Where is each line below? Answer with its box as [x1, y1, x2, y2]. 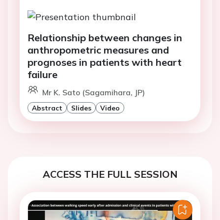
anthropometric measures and [27, 43, 169, 56]
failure [27, 68, 57, 81]
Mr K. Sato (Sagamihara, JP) [42, 87, 145, 97]
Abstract [32, 103, 62, 112]
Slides [71, 103, 91, 112]
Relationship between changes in [27, 31, 182, 44]
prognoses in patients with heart [27, 55, 182, 68]
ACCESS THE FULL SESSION [42, 167, 178, 180]
